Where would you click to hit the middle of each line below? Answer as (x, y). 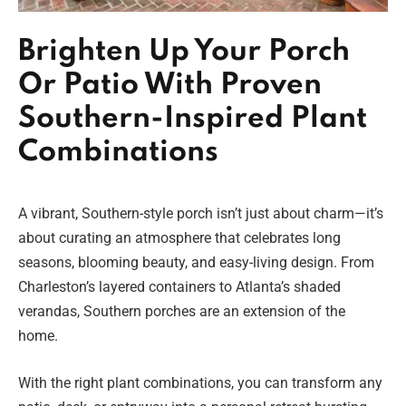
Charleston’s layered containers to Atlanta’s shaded (179, 286)
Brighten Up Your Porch (184, 52)
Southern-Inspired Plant (193, 119)
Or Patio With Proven (170, 85)
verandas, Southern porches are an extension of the (182, 311)
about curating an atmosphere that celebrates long (179, 237)
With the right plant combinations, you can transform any (200, 382)
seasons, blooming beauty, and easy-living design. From (196, 262)
